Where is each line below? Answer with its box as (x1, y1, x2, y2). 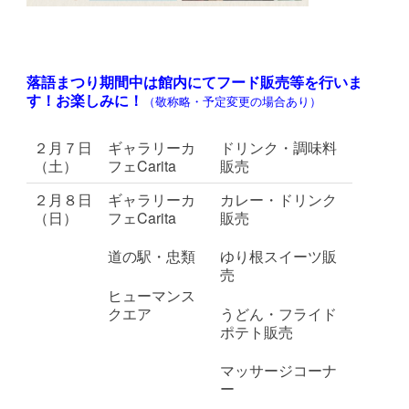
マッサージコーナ (220, 360, 338, 382)
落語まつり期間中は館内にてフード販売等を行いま (26, 71, 363, 93)
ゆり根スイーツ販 (220, 246, 338, 267)
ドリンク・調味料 (220, 136, 338, 158)
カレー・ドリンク (220, 188, 338, 210)
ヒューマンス (108, 284, 196, 306)
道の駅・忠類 (108, 246, 196, 267)
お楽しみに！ (56, 89, 144, 111)
